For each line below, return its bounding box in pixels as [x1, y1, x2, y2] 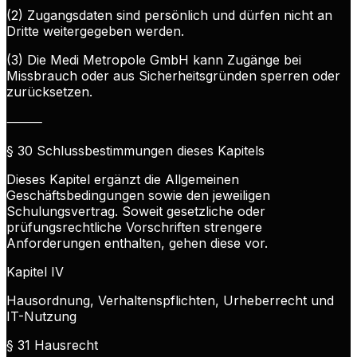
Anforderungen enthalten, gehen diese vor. [6, 235, 268, 252]
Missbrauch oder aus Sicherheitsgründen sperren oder [6, 68, 340, 84]
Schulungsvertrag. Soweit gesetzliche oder [6, 203, 265, 220]
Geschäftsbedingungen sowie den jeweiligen [6, 187, 270, 204]
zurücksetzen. [6, 84, 92, 100]
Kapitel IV [6, 264, 64, 280]
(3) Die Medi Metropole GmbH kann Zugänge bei [6, 52, 301, 69]
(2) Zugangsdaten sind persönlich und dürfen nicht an [6, 7, 332, 24]
